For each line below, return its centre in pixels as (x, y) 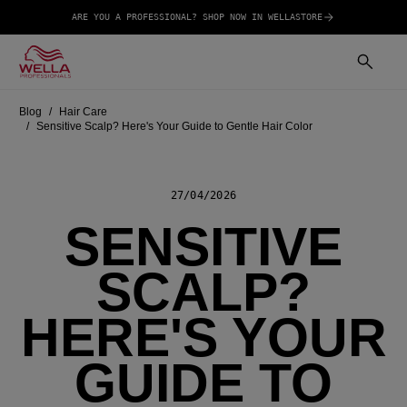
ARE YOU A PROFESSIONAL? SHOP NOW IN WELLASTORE (197, 17)
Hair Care (84, 111)
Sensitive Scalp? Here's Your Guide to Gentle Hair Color (175, 126)
